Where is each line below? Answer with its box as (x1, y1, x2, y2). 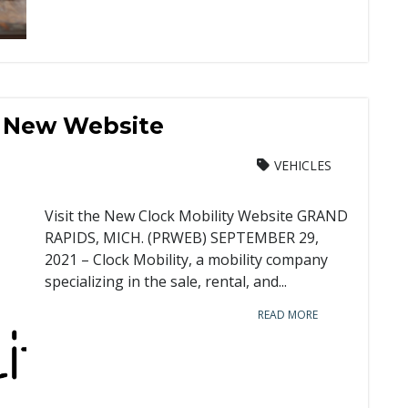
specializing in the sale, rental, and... (45, 271, 287, 291)
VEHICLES (274, 157, 331, 174)
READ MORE (258, 307, 318, 322)
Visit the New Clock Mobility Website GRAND (45, 206, 348, 226)
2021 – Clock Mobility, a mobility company (45, 250, 328, 270)
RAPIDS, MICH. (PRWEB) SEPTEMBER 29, (45, 228, 319, 248)
